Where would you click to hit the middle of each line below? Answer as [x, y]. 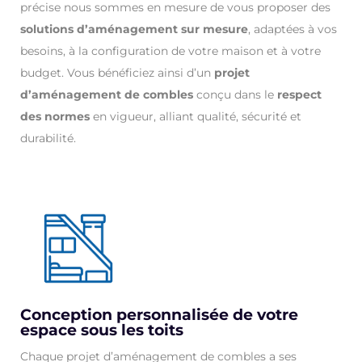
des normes [55, 117]
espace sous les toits [102, 330]
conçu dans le [235, 95]
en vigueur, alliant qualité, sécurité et [196, 117]
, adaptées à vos [293, 29]
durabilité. [48, 139]
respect [299, 95]
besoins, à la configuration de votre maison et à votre [170, 51]
